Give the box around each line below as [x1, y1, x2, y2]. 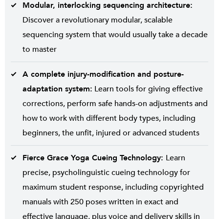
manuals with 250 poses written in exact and [22, 197, 178, 208]
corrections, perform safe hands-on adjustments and [22, 98, 208, 109]
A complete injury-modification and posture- [22, 69, 184, 80]
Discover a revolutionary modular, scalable [22, 15, 173, 26]
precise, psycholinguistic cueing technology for [22, 167, 190, 178]
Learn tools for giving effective [92, 84, 203, 95]
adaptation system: [22, 84, 92, 95]
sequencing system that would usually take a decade [22, 29, 208, 41]
